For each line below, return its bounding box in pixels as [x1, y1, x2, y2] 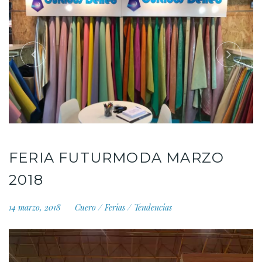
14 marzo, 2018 [9, 201, 63, 213]
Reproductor [8, 230, 57, 240]
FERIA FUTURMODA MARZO [9, 149, 225, 166]
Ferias [105, 201, 125, 213]
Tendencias [134, 201, 172, 213]
